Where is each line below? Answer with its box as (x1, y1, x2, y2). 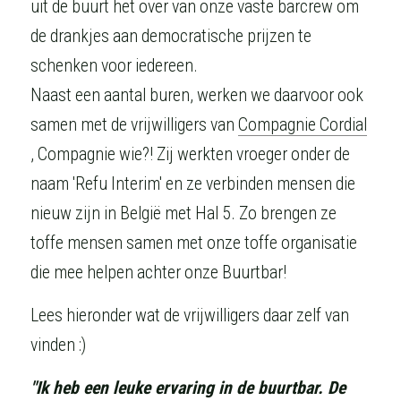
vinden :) (30, 335, 86, 355)
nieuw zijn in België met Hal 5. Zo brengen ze (30, 203, 337, 224)
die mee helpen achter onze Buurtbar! (30, 262, 286, 283)
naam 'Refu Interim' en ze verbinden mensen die (30, 174, 355, 194)
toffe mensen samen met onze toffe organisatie (30, 233, 357, 253)
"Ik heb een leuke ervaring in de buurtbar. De (30, 378, 346, 398)
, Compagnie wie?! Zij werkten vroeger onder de (30, 144, 350, 165)
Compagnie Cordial (238, 115, 367, 135)
